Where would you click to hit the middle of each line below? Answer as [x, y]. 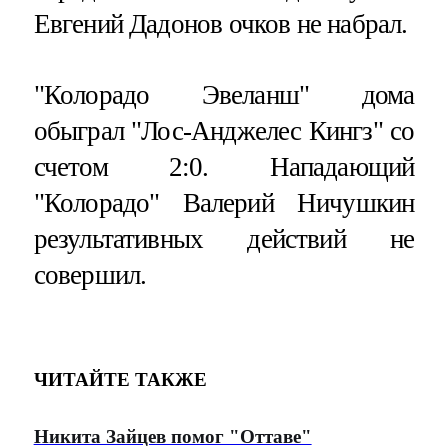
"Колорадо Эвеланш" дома [224, 95]
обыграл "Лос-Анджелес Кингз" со [224, 131]
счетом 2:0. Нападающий [224, 167]
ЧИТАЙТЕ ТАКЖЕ [120, 379]
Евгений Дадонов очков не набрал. [220, 23]
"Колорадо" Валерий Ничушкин [224, 203]
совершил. [90, 275]
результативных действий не [224, 239]
